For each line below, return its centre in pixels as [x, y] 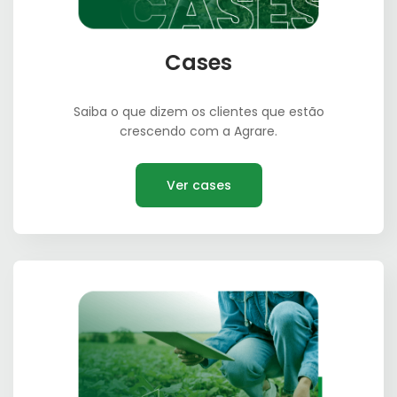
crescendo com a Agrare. [198, 132]
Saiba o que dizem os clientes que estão [198, 112]
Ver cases [198, 186]
